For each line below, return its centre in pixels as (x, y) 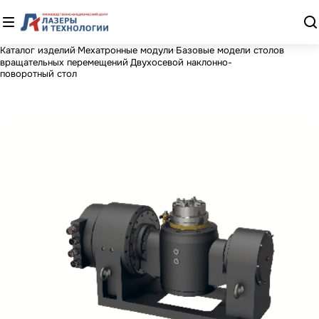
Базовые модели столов (230, 50)
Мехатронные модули (126, 50)
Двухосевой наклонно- (181, 62)
